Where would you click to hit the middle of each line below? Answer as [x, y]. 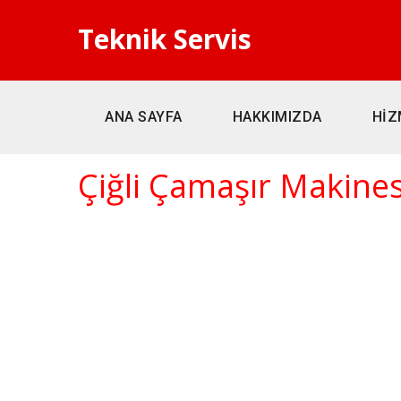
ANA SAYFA [144, 117]
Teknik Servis [165, 39]
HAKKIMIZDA [277, 117]
